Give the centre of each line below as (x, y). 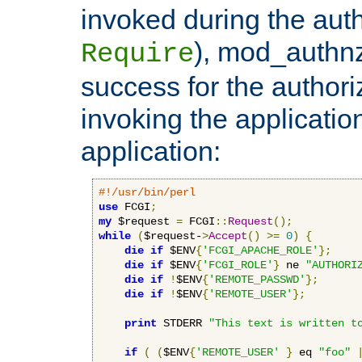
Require (137, 54)
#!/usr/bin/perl (147, 192)
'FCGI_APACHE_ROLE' (260, 250)
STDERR (183, 323)
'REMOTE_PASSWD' (257, 279)
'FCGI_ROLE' (238, 265)
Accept (228, 236)
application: (151, 151)
